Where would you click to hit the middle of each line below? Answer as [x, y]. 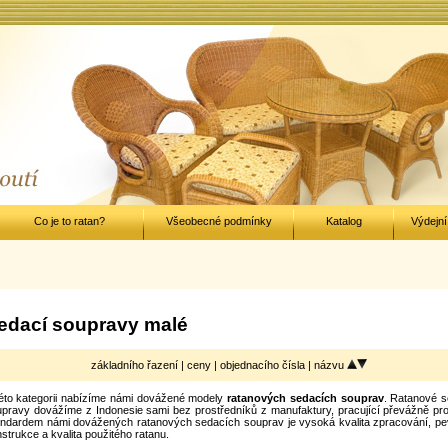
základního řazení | [139, 364]
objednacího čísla [264, 364]
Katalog [344, 221]
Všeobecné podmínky [219, 221]
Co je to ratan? [69, 221]
